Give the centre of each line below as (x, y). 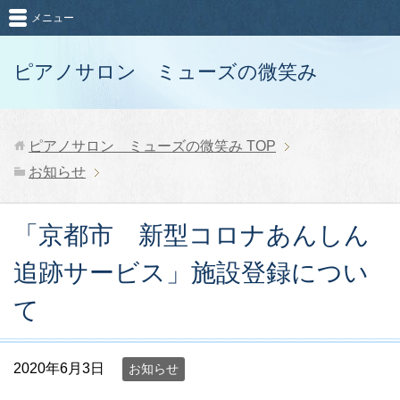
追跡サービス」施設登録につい (191, 273)
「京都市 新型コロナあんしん (192, 235)
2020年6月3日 (59, 368)
